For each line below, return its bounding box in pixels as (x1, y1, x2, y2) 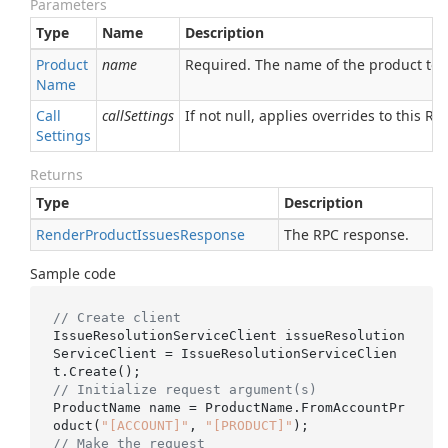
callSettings (102, 106, 174, 125)
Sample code (30, 264, 116, 283)
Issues (137, 225, 180, 244)
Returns (30, 165, 83, 184)
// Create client (52, 309, 181, 325)
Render (36, 225, 85, 244)
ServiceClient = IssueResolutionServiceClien (52, 345, 397, 361)
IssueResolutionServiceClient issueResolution (52, 327, 405, 343)
